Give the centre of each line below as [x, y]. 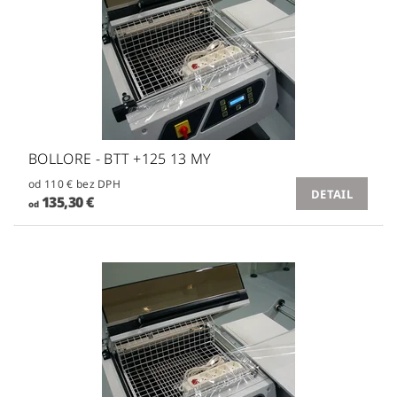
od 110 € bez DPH [98, 183]
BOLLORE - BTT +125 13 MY [120, 158]
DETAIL [332, 194]
